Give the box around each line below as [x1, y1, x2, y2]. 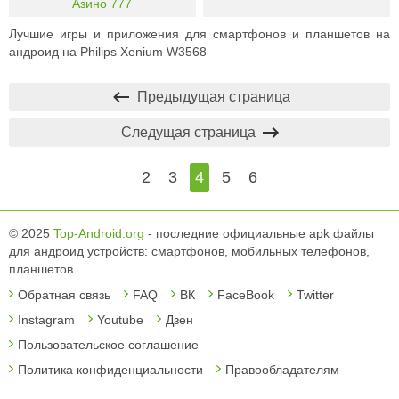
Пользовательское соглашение [18, 337, 199, 352]
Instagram [18, 312, 75, 327]
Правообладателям [225, 362, 339, 377]
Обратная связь [18, 287, 110, 302]
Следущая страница [120, 124, 259, 140]
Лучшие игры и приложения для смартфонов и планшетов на [9, 26, 390, 41]
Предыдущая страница [133, 88, 290, 104]
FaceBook [217, 287, 274, 302]
